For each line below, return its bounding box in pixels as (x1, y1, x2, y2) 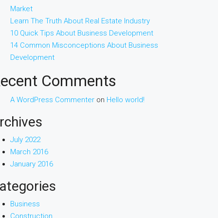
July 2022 (10, 135, 40, 144)
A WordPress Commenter (10, 95, 94, 104)
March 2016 (10, 147, 48, 156)
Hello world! (107, 95, 145, 104)
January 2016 (10, 160, 53, 168)
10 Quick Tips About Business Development (10, 29, 153, 37)
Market (10, 4, 33, 13)
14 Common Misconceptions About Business (10, 41, 158, 50)
